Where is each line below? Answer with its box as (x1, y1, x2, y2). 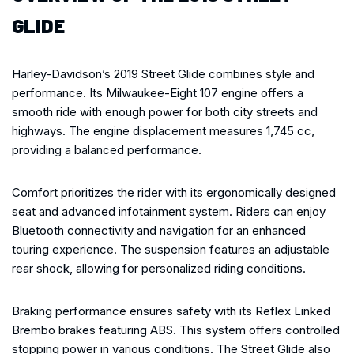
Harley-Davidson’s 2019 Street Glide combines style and (12, 66, 314, 81)
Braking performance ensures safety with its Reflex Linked (12, 303, 330, 318)
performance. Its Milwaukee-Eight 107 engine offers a (12, 85, 303, 100)
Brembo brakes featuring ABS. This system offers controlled (12, 322, 340, 337)
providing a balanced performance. (12, 141, 201, 157)
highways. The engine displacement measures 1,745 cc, (12, 122, 314, 138)
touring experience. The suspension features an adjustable (12, 241, 330, 257)
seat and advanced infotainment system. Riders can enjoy (12, 203, 326, 219)
